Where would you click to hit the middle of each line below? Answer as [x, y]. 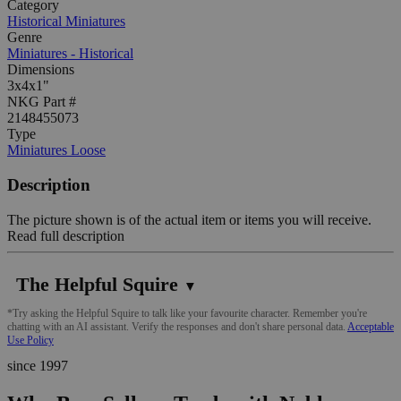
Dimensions [41, 70]
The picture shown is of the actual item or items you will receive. [189, 219]
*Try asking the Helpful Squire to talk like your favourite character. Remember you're [187, 313]
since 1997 [38, 365]
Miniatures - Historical [70, 54]
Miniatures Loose [56, 150]
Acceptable [371, 326]
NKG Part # [42, 102]
